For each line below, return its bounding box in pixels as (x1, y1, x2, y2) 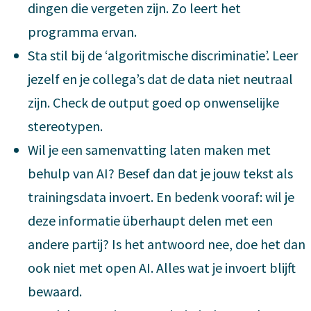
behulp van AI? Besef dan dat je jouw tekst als (28, 164, 293, 182)
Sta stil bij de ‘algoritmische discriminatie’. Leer (28, 46, 298, 64)
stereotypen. (28, 117, 103, 135)
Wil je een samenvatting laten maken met (28, 140, 271, 158)
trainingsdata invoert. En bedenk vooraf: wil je (28, 187, 294, 205)
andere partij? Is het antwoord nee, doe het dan (28, 235, 305, 253)
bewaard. (28, 282, 82, 300)
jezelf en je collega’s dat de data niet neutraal (28, 69, 293, 87)
